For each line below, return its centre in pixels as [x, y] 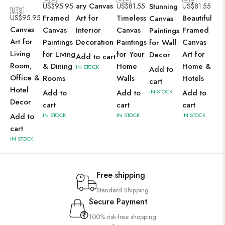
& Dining [58, 66]
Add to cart [95, 57]
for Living [59, 54]
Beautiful [197, 18]
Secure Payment [118, 202]
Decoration [94, 42]
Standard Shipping [123, 190]
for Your [131, 54]
